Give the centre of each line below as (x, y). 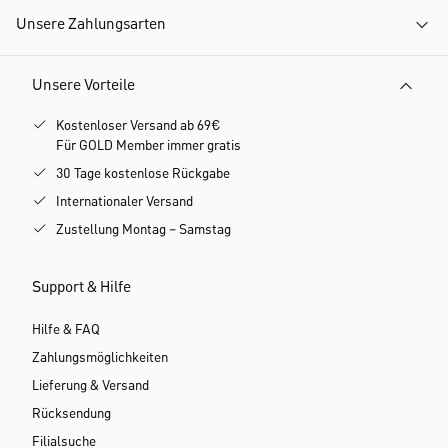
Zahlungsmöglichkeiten (100, 357)
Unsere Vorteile (83, 85)
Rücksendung (71, 413)
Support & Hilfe (81, 287)
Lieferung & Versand (90, 385)
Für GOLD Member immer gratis (148, 145)
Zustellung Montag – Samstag (143, 229)
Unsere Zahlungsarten (91, 24)
